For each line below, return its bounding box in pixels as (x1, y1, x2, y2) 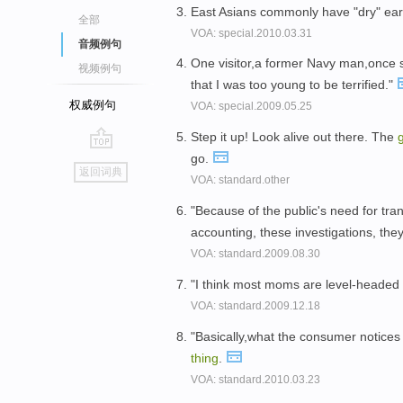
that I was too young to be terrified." (191, 77, 397, 93)
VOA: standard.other (191, 174, 290, 187)
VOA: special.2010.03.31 (191, 26, 312, 40)
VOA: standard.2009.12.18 (191, 299, 320, 312)
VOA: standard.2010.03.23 (191, 372, 320, 386)
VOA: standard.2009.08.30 (191, 246, 320, 260)
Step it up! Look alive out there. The (191, 130, 398, 145)
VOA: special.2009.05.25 (191, 100, 312, 113)
